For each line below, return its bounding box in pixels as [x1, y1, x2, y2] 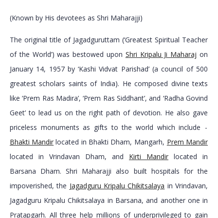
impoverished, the [9, 181, 70, 191]
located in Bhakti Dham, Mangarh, [54, 137, 167, 147]
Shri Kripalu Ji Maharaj [125, 50, 197, 59]
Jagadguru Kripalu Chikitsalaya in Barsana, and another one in [9, 196, 208, 205]
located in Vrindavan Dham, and [9, 152, 129, 162]
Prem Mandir [166, 137, 208, 147]
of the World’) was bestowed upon [9, 50, 126, 59]
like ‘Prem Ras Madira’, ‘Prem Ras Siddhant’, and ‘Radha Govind [9, 93, 208, 103]
